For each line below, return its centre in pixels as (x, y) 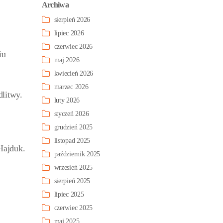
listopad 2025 (72, 141)
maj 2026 (67, 60)
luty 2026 (67, 101)
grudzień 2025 (73, 127)
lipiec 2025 (69, 195)
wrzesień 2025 (73, 168)
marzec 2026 (71, 87)
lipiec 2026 (69, 33)
